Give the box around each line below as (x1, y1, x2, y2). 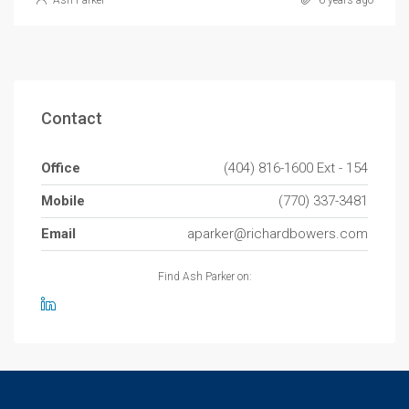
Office (41, 160, 80, 177)
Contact (41, 109, 102, 129)
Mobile (41, 193, 85, 210)
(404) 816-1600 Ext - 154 (224, 160, 368, 177)
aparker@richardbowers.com (187, 225, 368, 243)
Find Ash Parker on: (157, 270, 252, 284)
